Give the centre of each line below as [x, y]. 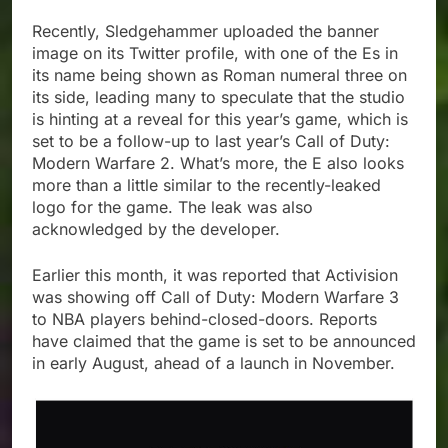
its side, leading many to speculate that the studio [218, 97]
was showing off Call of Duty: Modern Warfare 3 [215, 297]
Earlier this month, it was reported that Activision [215, 275]
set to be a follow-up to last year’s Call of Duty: [211, 141]
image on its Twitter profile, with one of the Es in [215, 53]
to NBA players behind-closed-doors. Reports [204, 319]
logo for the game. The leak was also [172, 207]
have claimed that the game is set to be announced [224, 341]
